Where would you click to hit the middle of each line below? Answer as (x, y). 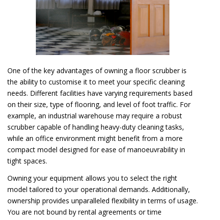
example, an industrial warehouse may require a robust (95, 115)
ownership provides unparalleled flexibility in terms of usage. (103, 200)
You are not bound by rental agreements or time (84, 212)
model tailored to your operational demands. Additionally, (99, 189)
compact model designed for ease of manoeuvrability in (96, 149)
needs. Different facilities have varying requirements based (100, 93)
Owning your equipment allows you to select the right (92, 178)
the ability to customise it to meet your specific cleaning (96, 82)
